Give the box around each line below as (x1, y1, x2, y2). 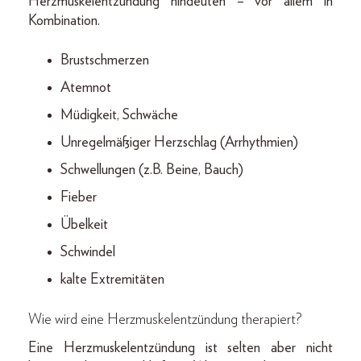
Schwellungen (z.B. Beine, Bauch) (60, 162, 243, 177)
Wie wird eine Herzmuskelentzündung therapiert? (28, 312, 302, 327)
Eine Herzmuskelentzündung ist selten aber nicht (28, 340, 333, 355)
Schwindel (60, 244, 115, 259)
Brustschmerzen (60, 52, 149, 68)
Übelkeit (60, 217, 108, 232)
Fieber (60, 189, 97, 205)
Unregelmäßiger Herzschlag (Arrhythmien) (60, 135, 298, 150)
